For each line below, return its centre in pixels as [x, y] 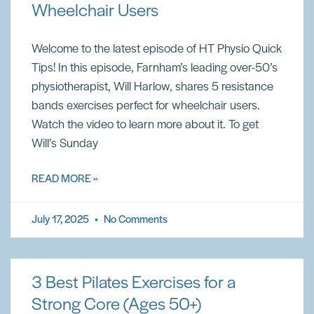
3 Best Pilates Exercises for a [134, 284]
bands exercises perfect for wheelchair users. [146, 106]
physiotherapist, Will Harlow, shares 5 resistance [152, 87]
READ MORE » [65, 179]
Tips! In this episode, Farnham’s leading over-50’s [155, 68]
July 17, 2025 [61, 220]
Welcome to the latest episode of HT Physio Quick [157, 49]
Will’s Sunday [65, 144]
